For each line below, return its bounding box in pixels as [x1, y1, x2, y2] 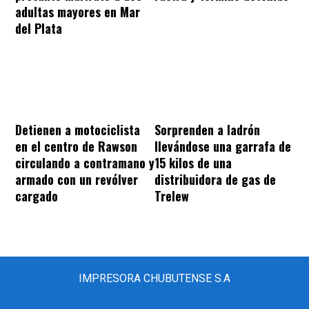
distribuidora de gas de [154, 170, 276, 188]
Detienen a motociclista [15, 120, 140, 139]
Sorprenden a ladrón [154, 120, 260, 139]
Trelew [154, 186, 189, 205]
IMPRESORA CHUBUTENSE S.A [79, 271, 230, 285]
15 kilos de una [154, 153, 232, 172]
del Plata [15, 19, 62, 37]
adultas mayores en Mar [15, 2, 140, 21]
